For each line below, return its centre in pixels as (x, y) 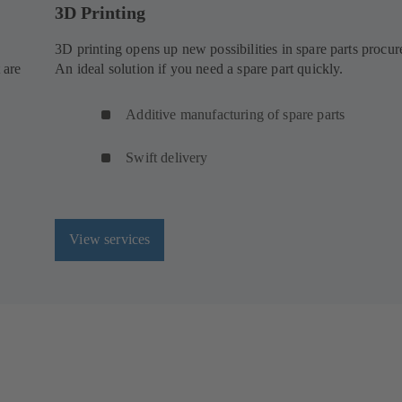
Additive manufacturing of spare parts (236, 114)
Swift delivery (167, 157)
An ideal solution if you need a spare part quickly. (199, 68)
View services (110, 240)
